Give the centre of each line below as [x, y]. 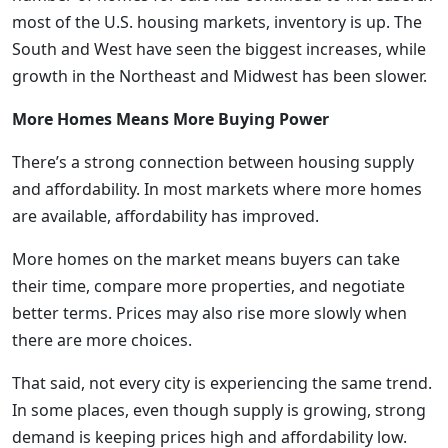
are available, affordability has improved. [165, 216]
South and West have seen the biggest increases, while [219, 49]
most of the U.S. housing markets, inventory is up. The [217, 22]
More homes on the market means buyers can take [206, 259]
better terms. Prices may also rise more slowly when [209, 313]
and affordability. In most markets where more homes [217, 189]
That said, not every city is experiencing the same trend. [222, 383]
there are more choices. [102, 340]
